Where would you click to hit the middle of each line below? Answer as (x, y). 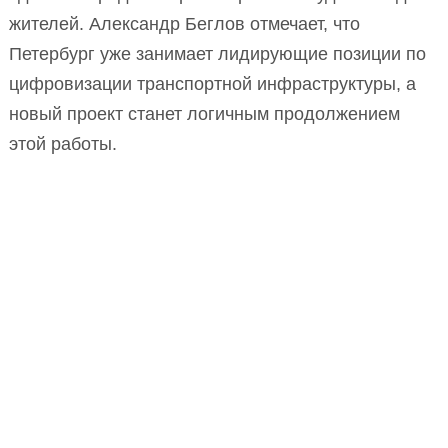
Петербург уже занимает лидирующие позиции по (217, 54)
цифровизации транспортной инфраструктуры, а (212, 84)
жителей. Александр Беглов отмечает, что (184, 24)
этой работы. (63, 144)
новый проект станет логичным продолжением (204, 114)
